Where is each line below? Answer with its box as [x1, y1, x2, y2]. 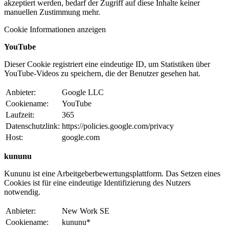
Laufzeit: [6, 110, 34, 120]
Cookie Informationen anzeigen [4, 25, 106, 34]
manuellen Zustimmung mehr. [4, 8, 100, 17]
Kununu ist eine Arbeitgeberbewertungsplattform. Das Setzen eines [4, 169, 220, 178]
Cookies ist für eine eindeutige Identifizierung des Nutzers [4, 178, 191, 188]
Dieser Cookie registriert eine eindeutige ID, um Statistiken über [4, 60, 210, 69]
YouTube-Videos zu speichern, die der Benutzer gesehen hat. [4, 69, 200, 78]
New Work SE [62, 207, 109, 216]
